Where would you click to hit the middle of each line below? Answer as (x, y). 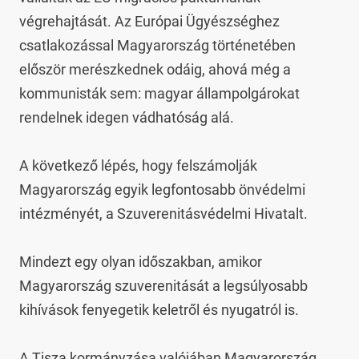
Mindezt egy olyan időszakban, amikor (141, 262)
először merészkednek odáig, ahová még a (155, 69)
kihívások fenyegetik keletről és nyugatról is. (159, 310)
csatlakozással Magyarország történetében (157, 45)
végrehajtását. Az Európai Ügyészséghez (149, 21)
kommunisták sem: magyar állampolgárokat (159, 93)
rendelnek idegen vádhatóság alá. (127, 117)
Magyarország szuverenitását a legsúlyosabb (163, 286)
